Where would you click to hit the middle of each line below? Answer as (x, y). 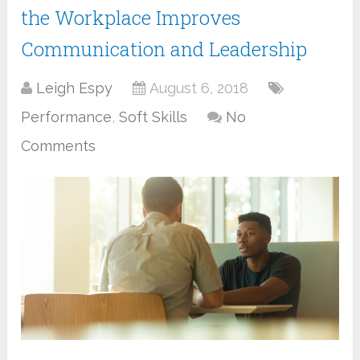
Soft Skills (153, 117)
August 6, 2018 (199, 88)
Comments (59, 145)
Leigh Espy (75, 88)
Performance (67, 117)
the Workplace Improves (131, 17)
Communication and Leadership (164, 49)
